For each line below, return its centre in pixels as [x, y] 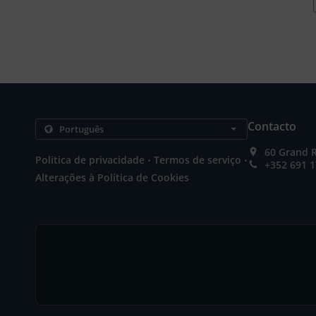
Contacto [272, 126]
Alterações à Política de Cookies [112, 177]
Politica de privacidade [90, 160]
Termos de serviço [198, 160]
